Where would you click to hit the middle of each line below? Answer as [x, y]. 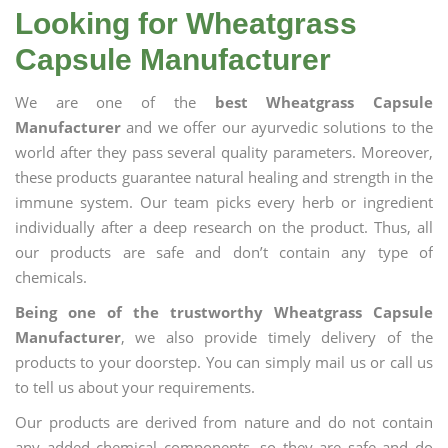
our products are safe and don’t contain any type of [224, 252]
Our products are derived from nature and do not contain [224, 422]
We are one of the [115, 102]
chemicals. [51, 277]
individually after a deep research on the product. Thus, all [224, 227]
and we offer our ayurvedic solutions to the [277, 127]
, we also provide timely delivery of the [277, 337]
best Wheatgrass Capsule [324, 102]
